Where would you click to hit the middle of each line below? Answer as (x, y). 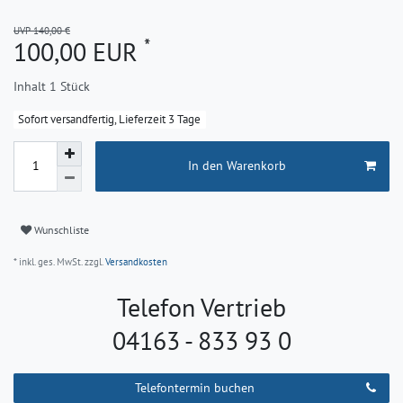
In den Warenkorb (237, 166)
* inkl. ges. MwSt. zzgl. (58, 261)
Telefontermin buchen (195, 387)
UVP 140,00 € (42, 31)
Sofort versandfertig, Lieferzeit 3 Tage (110, 120)
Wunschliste (62, 230)
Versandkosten (135, 261)
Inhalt (31, 87)
